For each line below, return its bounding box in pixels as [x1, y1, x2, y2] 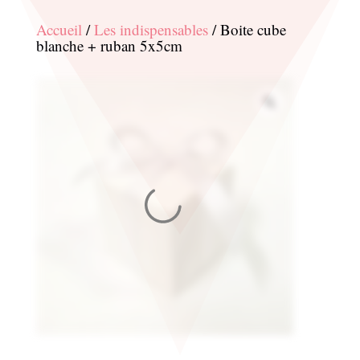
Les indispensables [93, 19, 208, 39]
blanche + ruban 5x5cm [35, 35, 182, 55]
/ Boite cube [207, 19, 286, 39]
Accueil [35, 19, 82, 39]
